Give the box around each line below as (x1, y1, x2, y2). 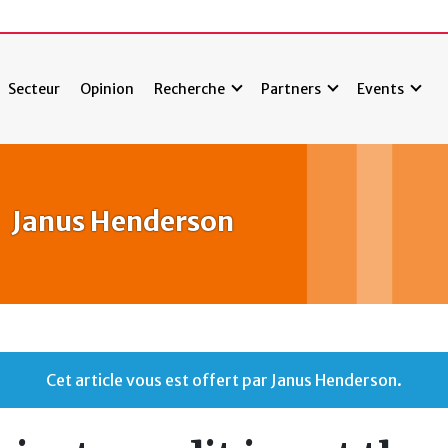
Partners (261, 79, 322, 98)
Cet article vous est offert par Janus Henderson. (46, 370, 402, 390)
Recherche (154, 79, 226, 98)
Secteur (8, 79, 61, 98)
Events (357, 79, 405, 98)
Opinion (80, 79, 135, 98)
